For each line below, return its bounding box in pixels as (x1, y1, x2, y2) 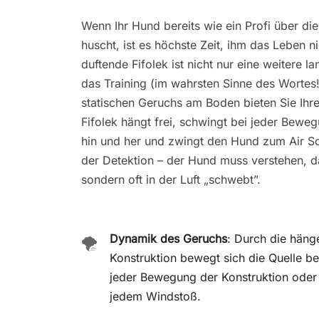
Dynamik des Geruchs (110, 231, 227, 246)
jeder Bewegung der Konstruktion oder (110, 269, 317, 284)
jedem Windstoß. (110, 288, 201, 303)
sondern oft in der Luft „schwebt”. (81, 172, 261, 187)
